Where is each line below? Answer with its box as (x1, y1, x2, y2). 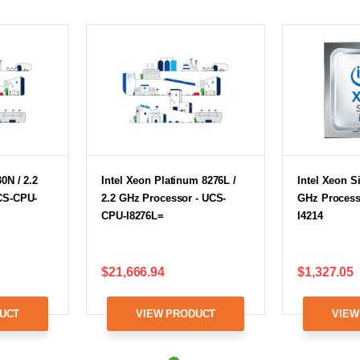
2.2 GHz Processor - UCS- (101, 191, 227, 204)
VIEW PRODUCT (136, 307, 216, 320)
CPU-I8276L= (101, 209, 164, 222)
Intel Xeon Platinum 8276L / (101, 174, 236, 186)
